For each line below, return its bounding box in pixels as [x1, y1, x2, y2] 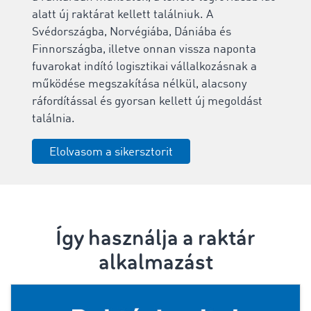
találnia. [32, 112, 78, 125]
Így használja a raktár [56, 224, 255, 252]
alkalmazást [98, 248, 213, 276]
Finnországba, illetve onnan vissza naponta [32, 43, 256, 56]
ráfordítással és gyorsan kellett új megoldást [32, 95, 262, 108]
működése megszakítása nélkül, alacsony [32, 78, 247, 90]
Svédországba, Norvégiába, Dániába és [32, 26, 231, 38]
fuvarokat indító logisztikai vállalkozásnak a [32, 60, 257, 73]
